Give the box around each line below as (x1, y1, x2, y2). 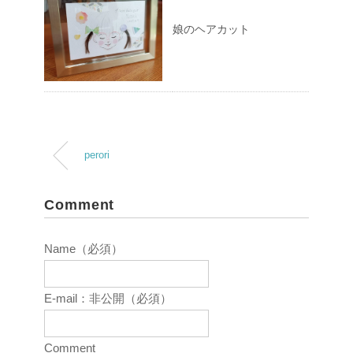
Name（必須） (44, 242, 123, 255)
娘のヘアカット (173, 23, 250, 35)
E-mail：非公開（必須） (44, 292, 172, 305)
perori (84, 150, 110, 161)
